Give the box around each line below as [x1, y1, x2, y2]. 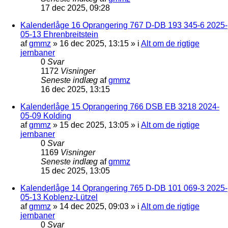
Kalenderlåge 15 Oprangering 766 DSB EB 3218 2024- [20, 102, 219, 111]
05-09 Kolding [20, 111, 71, 120]
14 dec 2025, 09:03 [60, 202, 129, 211]
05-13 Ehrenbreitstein [20, 30, 98, 39]
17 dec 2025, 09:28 [41, 3, 110, 12]
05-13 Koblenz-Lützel [20, 192, 98, 202]
